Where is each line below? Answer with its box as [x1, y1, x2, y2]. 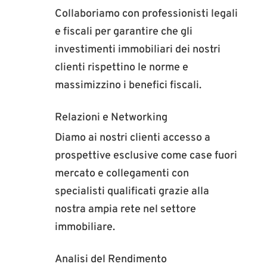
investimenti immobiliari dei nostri [54, 43, 221, 57]
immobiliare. [54, 221, 115, 234]
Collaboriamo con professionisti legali [54, 7, 238, 21]
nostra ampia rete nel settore [54, 203, 196, 216]
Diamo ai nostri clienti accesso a [54, 131, 210, 145]
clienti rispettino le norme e [54, 61, 188, 74]
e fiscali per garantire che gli [54, 25, 193, 39]
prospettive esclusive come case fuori [54, 149, 237, 163]
